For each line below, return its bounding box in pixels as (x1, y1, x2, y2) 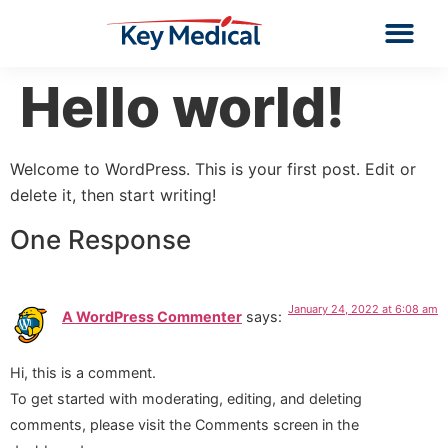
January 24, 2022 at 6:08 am (288, 301, 438, 316)
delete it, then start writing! (10, 184, 216, 205)
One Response (10, 223, 191, 255)
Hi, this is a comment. (10, 364, 156, 382)
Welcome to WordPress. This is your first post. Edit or (10, 158, 416, 179)
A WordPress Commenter (62, 307, 242, 325)
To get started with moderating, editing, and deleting (10, 390, 362, 408)
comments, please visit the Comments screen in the (10, 416, 359, 434)
